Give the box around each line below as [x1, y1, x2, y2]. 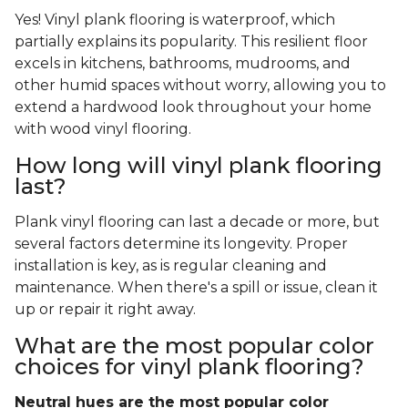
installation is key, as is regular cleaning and [15, 257, 327, 275]
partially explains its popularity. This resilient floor [15, 33, 368, 51]
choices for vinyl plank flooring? [15, 353, 364, 381]
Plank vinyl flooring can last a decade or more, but [15, 213, 380, 231]
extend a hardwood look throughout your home [15, 98, 372, 117]
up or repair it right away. [15, 301, 199, 319]
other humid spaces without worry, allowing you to [15, 76, 386, 95]
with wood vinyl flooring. [15, 120, 191, 138]
